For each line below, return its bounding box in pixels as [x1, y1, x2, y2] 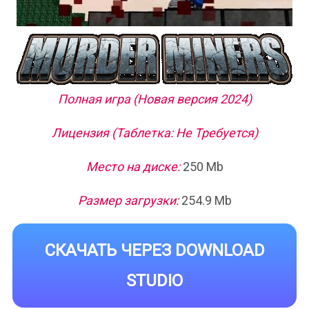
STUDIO [126, 270, 183, 290]
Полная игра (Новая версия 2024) [57, 91, 252, 106]
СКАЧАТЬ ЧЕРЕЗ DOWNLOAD [44, 240, 265, 260]
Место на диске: [86, 159, 180, 174]
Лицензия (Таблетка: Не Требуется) [51, 125, 258, 140]
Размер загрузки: [77, 192, 179, 208]
